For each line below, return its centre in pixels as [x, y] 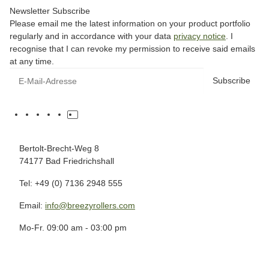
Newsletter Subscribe [50, 11]
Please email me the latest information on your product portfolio [130, 23]
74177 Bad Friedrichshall [67, 161]
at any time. [32, 61]
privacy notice [200, 36]
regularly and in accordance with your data [92, 36]
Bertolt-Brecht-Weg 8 [59, 148]
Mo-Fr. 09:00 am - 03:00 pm [74, 228]
